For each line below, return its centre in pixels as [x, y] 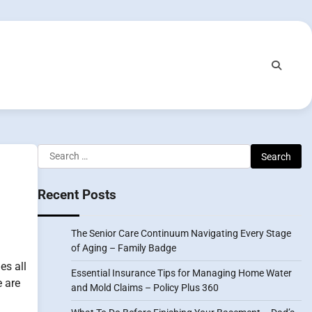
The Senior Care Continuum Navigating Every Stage [181, 233]
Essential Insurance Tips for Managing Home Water [181, 273]
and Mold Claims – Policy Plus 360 [145, 288]
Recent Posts [77, 195]
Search [54, 151]
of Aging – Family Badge [123, 248]
